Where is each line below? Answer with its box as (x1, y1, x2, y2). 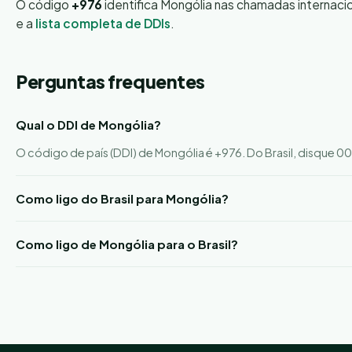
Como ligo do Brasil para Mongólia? (16, 191, 229, 206)
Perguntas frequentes (16, 70, 205, 93)
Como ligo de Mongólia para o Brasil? (16, 236, 238, 251)
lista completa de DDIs (35, 16, 170, 31)
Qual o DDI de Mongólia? (16, 117, 161, 132)
